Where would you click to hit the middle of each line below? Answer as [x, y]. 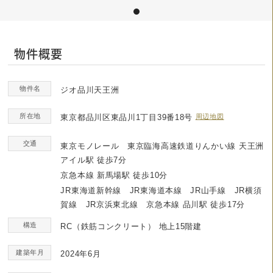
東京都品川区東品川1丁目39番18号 [127, 117]
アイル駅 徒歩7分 [94, 160]
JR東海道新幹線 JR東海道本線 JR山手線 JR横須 [161, 190]
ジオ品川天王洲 [90, 90]
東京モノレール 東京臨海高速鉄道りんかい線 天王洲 [162, 146]
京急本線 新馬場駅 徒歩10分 [114, 175]
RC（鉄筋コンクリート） [108, 226]
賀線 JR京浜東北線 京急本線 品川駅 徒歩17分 [153, 204]
